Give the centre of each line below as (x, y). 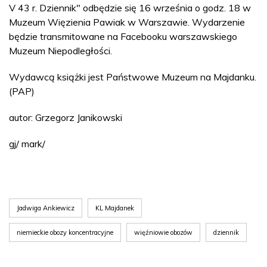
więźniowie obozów (163, 232)
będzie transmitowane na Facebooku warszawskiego (123, 36)
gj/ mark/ (27, 143)
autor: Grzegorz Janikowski (66, 117)
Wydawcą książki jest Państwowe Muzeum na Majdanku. (133, 77)
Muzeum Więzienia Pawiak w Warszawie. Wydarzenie (127, 22)
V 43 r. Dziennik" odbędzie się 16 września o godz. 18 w (130, 7)
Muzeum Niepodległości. (60, 50)
